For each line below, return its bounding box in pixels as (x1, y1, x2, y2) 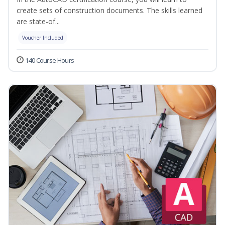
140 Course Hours (25, 56, 74, 65)
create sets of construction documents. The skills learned (17, 6, 202, 16)
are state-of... (17, 17, 60, 27)
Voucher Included (22, 34, 63, 42)
